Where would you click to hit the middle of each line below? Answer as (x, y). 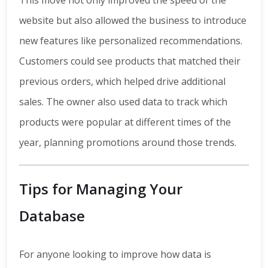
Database (52, 216)
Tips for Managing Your (101, 189)
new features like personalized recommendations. (131, 41)
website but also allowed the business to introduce (133, 21)
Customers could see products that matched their (130, 61)
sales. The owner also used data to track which (123, 102)
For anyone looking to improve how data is (115, 255)
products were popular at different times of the (125, 122)
